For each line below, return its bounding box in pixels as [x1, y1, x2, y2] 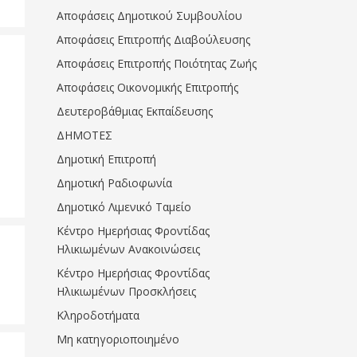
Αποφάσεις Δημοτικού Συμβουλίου [57, 8, 242, 23]
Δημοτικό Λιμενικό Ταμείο [57, 199, 191, 214]
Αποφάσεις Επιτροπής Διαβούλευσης [57, 32, 250, 47]
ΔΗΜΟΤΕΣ [57, 127, 112, 143]
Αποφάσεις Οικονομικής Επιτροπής [57, 80, 238, 95]
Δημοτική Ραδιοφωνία [57, 175, 172, 190]
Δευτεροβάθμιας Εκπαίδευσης [57, 104, 213, 119]
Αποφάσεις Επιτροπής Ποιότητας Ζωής [57, 56, 257, 71]
